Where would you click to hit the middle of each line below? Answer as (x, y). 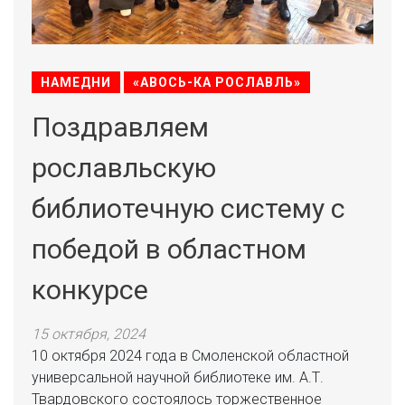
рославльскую (124, 168)
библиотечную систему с (188, 208)
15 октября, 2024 (89, 334)
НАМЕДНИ (76, 82)
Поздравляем (120, 127)
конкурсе (90, 290)
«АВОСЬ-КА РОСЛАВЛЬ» (217, 82)
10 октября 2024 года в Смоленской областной (190, 356)
